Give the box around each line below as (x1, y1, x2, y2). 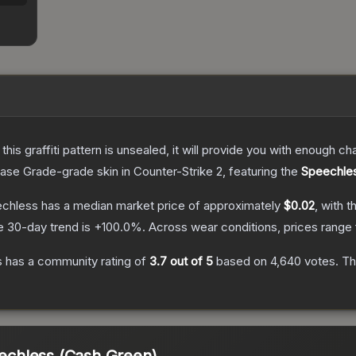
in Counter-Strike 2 (118, 164, 222, 180)
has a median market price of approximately (38, 198, 284, 214)
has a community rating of (2, 253, 149, 269)
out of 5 (167, 253, 213, 269)
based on (213, 253, 270, 269)
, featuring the (222, 164, 301, 180)
